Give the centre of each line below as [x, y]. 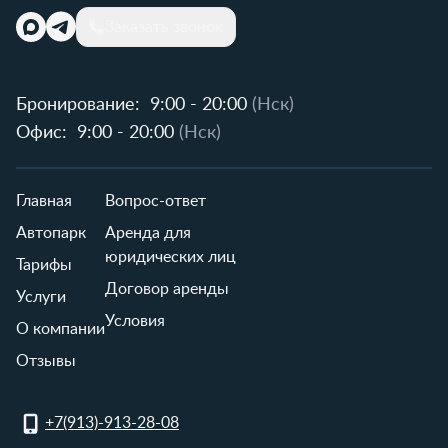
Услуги [41, 296]
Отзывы [46, 360]
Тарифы [44, 264]
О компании [60, 328]
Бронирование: [78, 104]
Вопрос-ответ [155, 200]
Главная [44, 200]
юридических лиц [170, 256]
